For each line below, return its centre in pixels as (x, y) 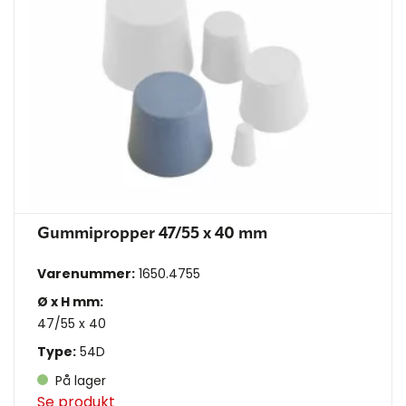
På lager (79, 381)
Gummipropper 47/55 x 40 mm (152, 234)
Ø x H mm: (70, 302)
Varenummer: (86, 274)
